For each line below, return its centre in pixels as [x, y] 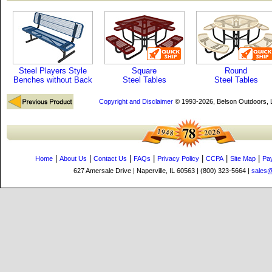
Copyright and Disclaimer [136, 101]
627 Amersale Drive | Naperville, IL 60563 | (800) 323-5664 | [162, 171]
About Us [73, 158]
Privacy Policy [178, 158]
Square [144, 71]
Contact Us [110, 158]
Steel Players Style [53, 71]
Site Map [243, 158]
